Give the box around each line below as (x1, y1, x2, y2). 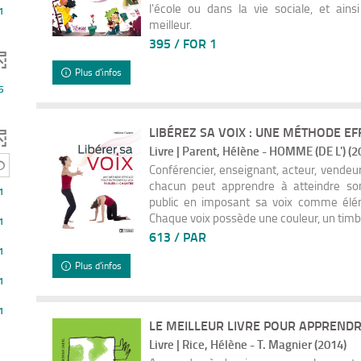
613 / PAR (148, 226, 206, 246)
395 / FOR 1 (148, 33, 217, 52)
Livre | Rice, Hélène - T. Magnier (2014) (148, 335, 346, 353)
